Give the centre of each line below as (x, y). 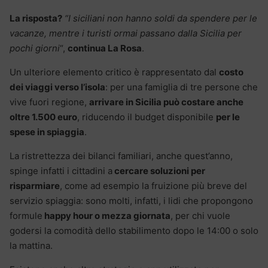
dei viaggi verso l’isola (57, 87)
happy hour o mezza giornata (106, 215)
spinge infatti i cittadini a (61, 170)
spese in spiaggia (47, 132)
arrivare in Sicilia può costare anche (166, 102)
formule (26, 215)
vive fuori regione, (49, 102)
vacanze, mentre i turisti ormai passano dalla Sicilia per (126, 33)
